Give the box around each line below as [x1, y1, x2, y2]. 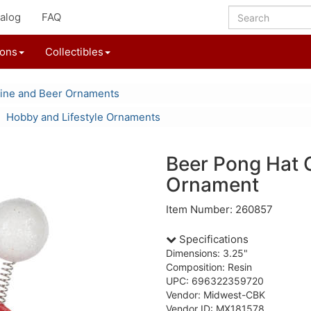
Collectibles [45, 45, 103, 58]
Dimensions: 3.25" [166, 247, 248, 259]
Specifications [176, 233, 249, 246]
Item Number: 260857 [166, 203, 273, 216]
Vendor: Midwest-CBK [166, 289, 265, 301]
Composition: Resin [166, 261, 252, 273]
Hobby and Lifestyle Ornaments [6, 110, 160, 124]
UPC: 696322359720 [166, 275, 264, 287]
